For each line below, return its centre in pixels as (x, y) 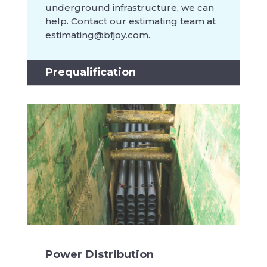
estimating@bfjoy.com (97, 35)
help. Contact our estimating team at (130, 21)
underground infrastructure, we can (129, 7)
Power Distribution (99, 255)
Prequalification (90, 72)
